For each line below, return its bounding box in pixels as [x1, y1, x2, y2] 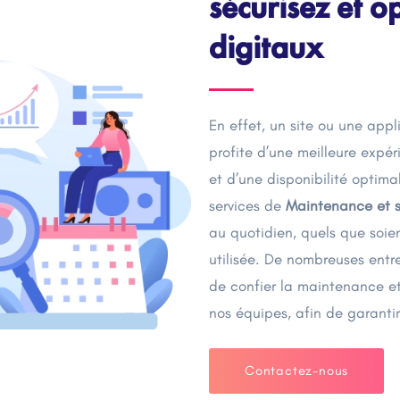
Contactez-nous [245, 362, 349, 379]
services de [209, 196, 286, 214]
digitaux [209, 28, 323, 68]
